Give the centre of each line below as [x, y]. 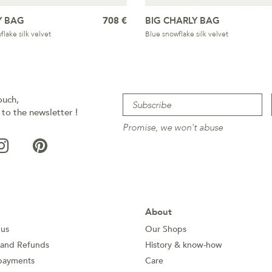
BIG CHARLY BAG [182, 21]
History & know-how [184, 245]
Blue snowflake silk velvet [187, 34]
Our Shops [166, 229]
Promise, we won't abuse [172, 127]
